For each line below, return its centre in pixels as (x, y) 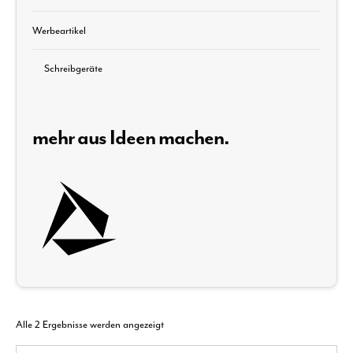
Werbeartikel (59, 30)
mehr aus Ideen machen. (131, 138)
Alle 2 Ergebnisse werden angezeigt (90, 324)
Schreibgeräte (73, 68)
